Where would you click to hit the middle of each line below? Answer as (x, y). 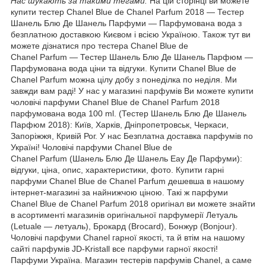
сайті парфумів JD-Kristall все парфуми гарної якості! (114, 249)
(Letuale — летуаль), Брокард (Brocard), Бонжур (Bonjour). (124, 227)
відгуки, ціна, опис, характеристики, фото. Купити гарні (117, 170)
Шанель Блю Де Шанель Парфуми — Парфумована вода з (126, 23)
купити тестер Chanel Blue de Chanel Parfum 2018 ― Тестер (127, 12)
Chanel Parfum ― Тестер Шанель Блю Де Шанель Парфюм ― (132, 57)
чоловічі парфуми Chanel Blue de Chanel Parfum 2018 (115, 102)
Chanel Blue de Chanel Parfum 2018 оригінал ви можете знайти (133, 204)
